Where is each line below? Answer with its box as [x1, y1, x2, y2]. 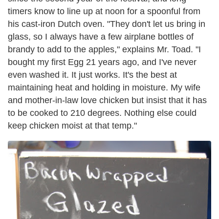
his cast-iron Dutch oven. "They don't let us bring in [8, 19, 205, 29]
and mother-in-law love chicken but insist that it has [8, 95, 207, 106]
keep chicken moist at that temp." [8, 121, 137, 131]
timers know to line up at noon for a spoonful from [8, 6, 200, 17]
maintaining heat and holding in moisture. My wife [8, 83, 200, 93]
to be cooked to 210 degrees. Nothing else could [8, 108, 197, 118]
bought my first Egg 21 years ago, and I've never [8, 57, 197, 67]
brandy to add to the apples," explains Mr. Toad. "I [8, 44, 201, 55]
